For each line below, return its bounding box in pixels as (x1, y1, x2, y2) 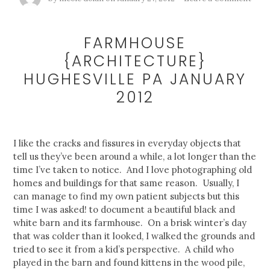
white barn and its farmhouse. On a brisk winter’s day (13, 217, 247, 229)
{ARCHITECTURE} (63, 51, 207, 72)
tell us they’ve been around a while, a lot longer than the (13, 151, 257, 163)
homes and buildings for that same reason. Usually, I (13, 177, 240, 189)
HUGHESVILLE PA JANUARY (24, 69, 246, 90)
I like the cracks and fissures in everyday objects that (13, 137, 242, 149)
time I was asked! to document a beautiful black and (13, 204, 236, 216)
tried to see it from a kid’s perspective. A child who (13, 243, 234, 256)
